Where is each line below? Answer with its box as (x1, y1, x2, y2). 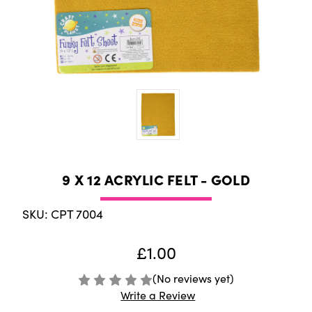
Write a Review (120, 288, 196, 303)
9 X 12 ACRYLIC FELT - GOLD (62, 169, 250, 189)
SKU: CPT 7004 (22, 205, 103, 223)
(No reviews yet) (153, 271, 235, 286)
